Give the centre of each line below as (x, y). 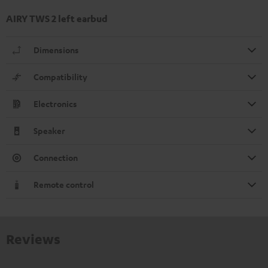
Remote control (64, 184)
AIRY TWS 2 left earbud (57, 18)
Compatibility (60, 77)
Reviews (33, 238)
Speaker (49, 130)
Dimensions (56, 50)
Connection (56, 157)
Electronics (55, 103)
